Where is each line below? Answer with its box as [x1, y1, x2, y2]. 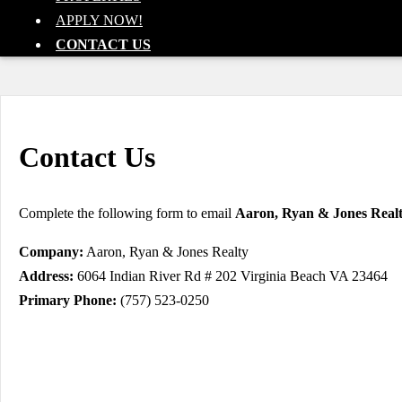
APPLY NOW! [56, 12, 143, 28]
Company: [19, 243, 83, 259]
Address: [19, 267, 74, 284]
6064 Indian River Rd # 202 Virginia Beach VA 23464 [74, 267, 388, 284]
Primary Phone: [19, 292, 117, 308]
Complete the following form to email [19, 205, 235, 221]
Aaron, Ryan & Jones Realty [83, 243, 249, 259]
